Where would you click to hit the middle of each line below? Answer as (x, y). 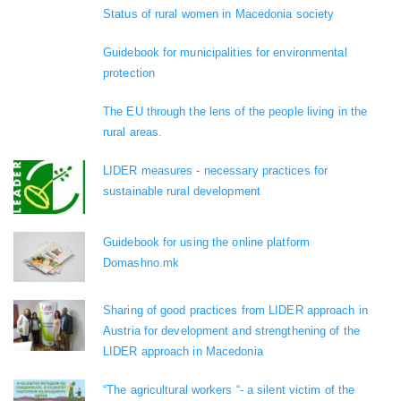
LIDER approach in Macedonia (183, 351)
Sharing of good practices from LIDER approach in (235, 310)
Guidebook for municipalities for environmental (225, 52)
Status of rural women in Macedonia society (219, 13)
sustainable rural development (182, 191)
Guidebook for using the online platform (206, 242)
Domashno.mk (141, 262)
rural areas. (133, 132)
